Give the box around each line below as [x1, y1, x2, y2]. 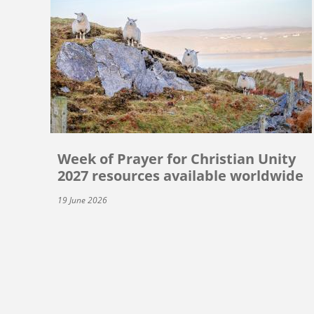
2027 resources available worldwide [57, 165, 303, 185]
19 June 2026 [57, 193, 107, 206]
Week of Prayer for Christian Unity [57, 149, 296, 168]
